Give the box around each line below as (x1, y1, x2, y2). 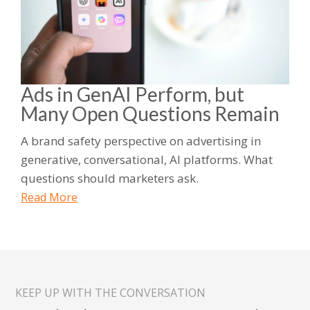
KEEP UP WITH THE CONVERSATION (15, 285, 206, 301)
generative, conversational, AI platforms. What (21, 151, 273, 167)
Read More (21, 189, 77, 205)
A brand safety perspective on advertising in (21, 132, 261, 149)
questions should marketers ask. (21, 170, 199, 186)
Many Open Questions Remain (21, 101, 280, 125)
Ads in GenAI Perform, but (21, 82, 244, 106)
